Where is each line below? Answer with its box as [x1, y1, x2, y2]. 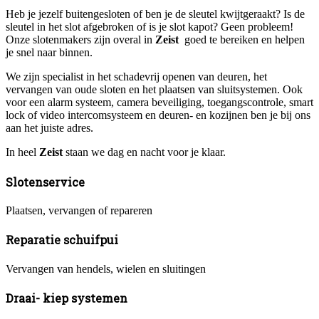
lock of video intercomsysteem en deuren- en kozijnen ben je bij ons [6, 109, 310, 122]
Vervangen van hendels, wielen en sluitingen [6, 262, 206, 275]
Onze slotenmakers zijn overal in [6, 33, 152, 46]
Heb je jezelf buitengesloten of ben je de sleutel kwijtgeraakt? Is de [6, 8, 305, 21]
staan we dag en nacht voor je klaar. [66, 146, 226, 159]
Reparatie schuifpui [6, 232, 118, 248]
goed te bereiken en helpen [182, 33, 305, 46]
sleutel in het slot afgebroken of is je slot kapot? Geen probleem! [6, 21, 293, 33]
